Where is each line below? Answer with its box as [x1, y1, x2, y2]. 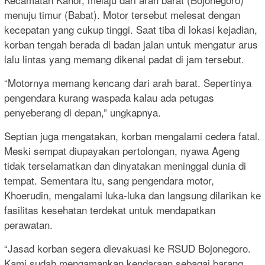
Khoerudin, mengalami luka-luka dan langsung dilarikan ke [4, 187, 261, 202]
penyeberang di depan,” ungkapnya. [4, 104, 161, 119]
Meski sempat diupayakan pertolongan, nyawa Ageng [4, 143, 240, 158]
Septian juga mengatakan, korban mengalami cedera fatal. [4, 128, 260, 143]
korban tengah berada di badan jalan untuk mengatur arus [4, 36, 258, 51]
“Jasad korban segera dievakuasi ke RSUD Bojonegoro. [4, 240, 251, 256]
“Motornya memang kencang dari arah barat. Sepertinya [4, 75, 251, 90]
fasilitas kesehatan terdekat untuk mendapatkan [4, 202, 215, 217]
